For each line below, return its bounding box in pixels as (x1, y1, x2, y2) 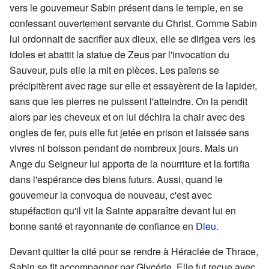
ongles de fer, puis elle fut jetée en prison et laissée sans (10, 125, 249, 140)
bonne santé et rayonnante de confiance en (10, 219, 196, 234)
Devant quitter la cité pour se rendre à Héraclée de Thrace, (10, 244, 258, 259)
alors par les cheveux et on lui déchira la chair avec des (10, 110, 245, 124)
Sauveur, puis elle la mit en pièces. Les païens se (10, 63, 219, 77)
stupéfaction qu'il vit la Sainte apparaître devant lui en (10, 204, 236, 218)
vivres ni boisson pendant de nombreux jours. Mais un (10, 141, 238, 156)
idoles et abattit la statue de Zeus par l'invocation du (10, 47, 229, 62)
